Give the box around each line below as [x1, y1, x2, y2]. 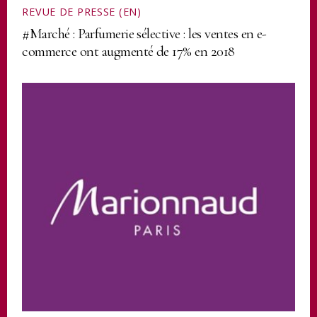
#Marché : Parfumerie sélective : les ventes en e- [22, 25, 267, 43]
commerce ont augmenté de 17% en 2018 [22, 42, 235, 61]
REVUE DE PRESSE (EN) [22, 4, 142, 18]
